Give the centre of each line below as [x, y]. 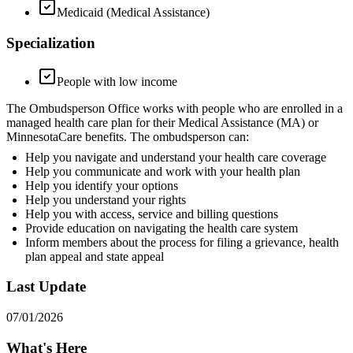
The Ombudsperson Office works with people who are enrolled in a [175, 108]
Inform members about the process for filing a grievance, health [182, 242]
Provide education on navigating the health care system [162, 228]
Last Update [46, 287]
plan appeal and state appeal [95, 256]
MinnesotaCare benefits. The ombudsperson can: [128, 136]
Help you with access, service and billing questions [152, 214]
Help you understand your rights [106, 199]
